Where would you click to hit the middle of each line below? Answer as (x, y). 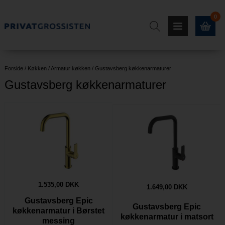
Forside (14, 68)
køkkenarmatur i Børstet (59, 210)
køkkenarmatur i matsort (167, 217)
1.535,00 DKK (59, 184)
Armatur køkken (70, 68)
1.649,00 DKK (167, 187)
